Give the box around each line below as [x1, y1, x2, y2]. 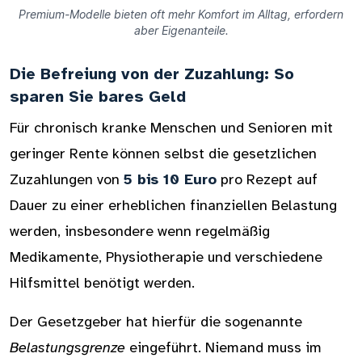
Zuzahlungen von [10, 170, 124, 188]
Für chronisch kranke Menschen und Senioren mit [10, 119, 333, 137]
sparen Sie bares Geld [10, 86, 186, 107]
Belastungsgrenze [10, 339, 125, 356]
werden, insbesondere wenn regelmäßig [10, 222, 270, 240]
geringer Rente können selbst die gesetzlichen [10, 145, 317, 162]
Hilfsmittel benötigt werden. [10, 274, 195, 292]
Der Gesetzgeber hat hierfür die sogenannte [10, 313, 302, 330]
